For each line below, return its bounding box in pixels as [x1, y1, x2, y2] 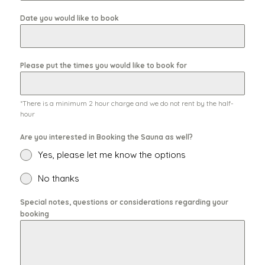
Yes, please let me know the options [37, 149, 186, 161]
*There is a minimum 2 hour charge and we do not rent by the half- [20, 99, 234, 108]
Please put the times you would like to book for [20, 61, 187, 70]
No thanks [37, 173, 79, 185]
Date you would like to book [20, 14, 119, 23]
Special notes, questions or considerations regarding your [20, 198, 228, 207]
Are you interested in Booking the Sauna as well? [20, 132, 193, 142]
